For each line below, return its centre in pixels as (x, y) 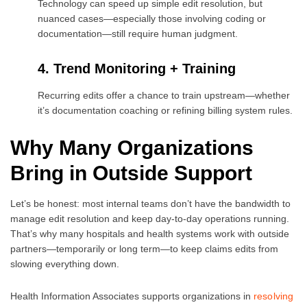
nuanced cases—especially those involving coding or (152, 18)
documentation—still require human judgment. (138, 33)
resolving (274, 296)
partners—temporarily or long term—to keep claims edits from (144, 248)
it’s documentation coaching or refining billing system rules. (165, 110)
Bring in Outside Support (131, 173)
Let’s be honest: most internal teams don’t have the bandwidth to (150, 203)
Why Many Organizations (132, 147)
